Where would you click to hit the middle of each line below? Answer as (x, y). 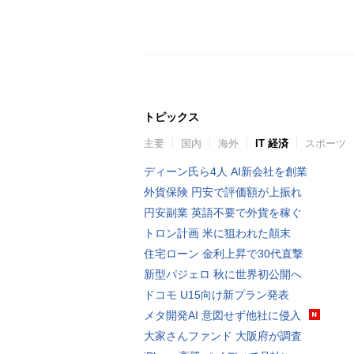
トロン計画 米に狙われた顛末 (217, 233)
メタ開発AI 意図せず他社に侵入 (222, 315)
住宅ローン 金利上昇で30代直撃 (224, 253)
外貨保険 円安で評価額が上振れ (223, 192)
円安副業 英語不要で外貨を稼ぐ (223, 212)
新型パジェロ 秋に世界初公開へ (223, 274)
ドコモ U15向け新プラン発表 (217, 294)
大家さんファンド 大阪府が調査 (223, 335)
